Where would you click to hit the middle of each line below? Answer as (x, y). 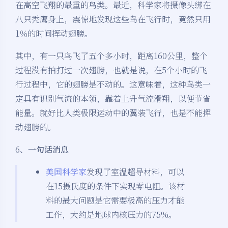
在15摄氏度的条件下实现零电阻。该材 (115, 186)
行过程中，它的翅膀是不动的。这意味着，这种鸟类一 (113, 84)
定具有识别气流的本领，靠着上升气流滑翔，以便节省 (113, 99)
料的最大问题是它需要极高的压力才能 (115, 201)
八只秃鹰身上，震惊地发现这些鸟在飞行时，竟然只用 (113, 19)
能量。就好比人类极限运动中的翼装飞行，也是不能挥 (113, 113)
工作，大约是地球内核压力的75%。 (111, 215)
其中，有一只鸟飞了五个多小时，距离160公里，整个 (111, 56)
